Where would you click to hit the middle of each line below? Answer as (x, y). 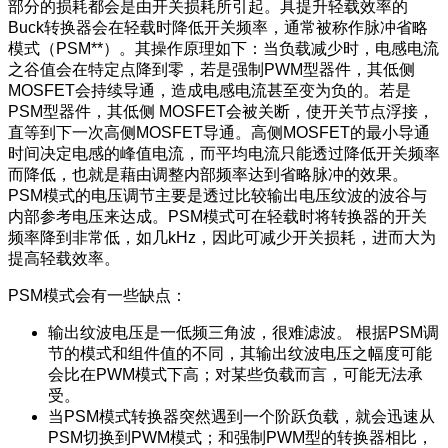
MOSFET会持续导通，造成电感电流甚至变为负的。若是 (209, 90)
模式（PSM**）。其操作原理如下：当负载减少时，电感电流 (223, 48)
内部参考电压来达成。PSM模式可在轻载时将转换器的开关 (217, 216)
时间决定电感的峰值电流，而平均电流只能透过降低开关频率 (224, 153)
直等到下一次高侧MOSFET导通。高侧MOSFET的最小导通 (219, 132)
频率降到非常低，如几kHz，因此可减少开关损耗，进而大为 (222, 237)
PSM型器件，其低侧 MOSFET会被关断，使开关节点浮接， (221, 111)
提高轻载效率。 (64, 258)
